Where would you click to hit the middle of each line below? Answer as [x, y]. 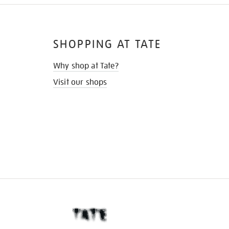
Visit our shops [80, 83]
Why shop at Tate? [86, 66]
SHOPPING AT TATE [107, 44]
